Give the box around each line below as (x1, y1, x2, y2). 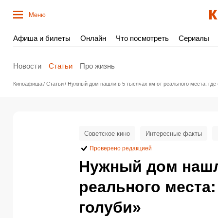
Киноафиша (13, 81, 42, 87)
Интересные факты (145, 129, 202, 137)
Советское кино (84, 129, 130, 137)
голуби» (79, 199, 141, 216)
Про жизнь (80, 61, 115, 70)
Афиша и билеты (13, 34, 71, 42)
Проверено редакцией (90, 145, 152, 152)
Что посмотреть (116, 34, 169, 42)
